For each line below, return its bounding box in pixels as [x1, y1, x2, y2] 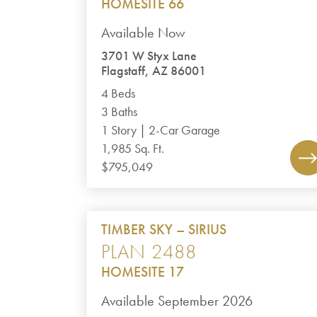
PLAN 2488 [101, 239, 197, 264]
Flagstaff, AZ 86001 [101, 63, 207, 79]
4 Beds [101, 86, 136, 101]
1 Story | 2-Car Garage [101, 122, 221, 138]
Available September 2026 [101, 292, 253, 310]
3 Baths [101, 104, 138, 120]
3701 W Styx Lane [101, 48, 197, 64]
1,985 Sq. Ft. [101, 141, 165, 156]
